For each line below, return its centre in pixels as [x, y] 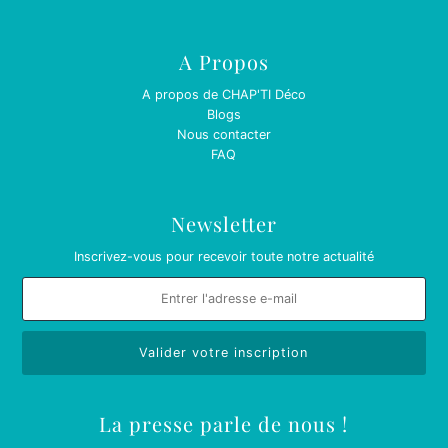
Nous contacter [223, 135]
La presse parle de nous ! [224, 424]
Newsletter [223, 224]
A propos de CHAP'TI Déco [223, 95]
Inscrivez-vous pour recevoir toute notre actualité [223, 257]
